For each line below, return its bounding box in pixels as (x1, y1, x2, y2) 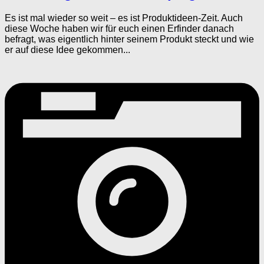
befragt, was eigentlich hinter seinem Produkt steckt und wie (5, 34, 254, 44)
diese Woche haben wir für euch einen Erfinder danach (5, 23, 234, 34)
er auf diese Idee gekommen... (5, 44, 130, 55)
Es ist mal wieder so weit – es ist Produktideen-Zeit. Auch (5, 12, 243, 23)
